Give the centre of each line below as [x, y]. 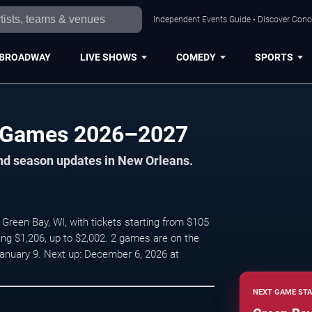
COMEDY [196, 57]
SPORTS [274, 57]
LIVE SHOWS [108, 57]
